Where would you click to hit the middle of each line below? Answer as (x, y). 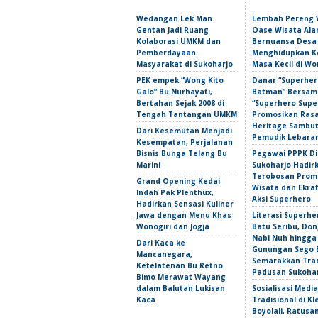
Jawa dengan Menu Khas (184, 215)
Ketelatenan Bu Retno (180, 265)
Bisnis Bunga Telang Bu (182, 153)
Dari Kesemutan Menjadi (184, 131)
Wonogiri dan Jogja (173, 226)
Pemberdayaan (166, 53)
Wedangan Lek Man (174, 18)
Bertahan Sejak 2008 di (180, 103)
